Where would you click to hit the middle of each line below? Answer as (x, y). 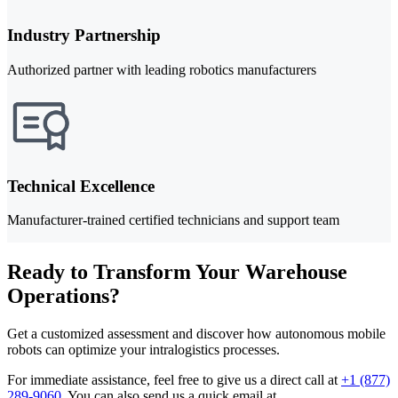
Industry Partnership (84, 36)
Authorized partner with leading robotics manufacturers (162, 69)
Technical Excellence (81, 186)
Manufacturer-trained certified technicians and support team (173, 220)
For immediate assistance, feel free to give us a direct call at (174, 380)
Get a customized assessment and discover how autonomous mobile (196, 334)
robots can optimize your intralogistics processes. (143, 350)
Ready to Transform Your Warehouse (177, 272)
